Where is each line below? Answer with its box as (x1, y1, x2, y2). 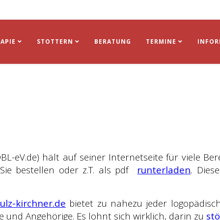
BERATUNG (94, 37, 131, 46)
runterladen (137, 164, 191, 176)
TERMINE (146, 37, 178, 46)
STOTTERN (37, 37, 73, 46)
